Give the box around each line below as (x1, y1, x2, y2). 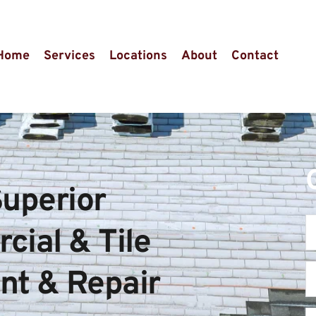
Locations (109, 48, 168, 65)
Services (44, 48, 96, 65)
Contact (231, 48, 279, 65)
